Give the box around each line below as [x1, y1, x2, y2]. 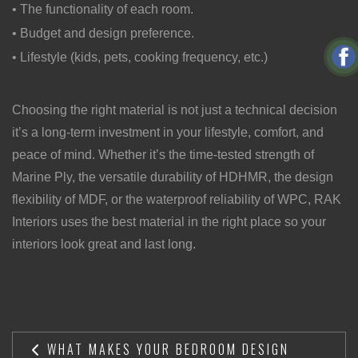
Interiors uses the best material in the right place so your [12, 214, 326, 229]
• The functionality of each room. [12, 2, 193, 16]
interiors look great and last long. [12, 237, 196, 251]
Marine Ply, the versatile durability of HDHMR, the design [12, 169, 333, 184]
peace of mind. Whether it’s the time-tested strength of [12, 147, 314, 161]
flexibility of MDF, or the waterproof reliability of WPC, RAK [12, 192, 341, 206]
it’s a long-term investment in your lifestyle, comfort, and [12, 125, 324, 139]
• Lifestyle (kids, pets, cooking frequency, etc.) [12, 50, 268, 64]
